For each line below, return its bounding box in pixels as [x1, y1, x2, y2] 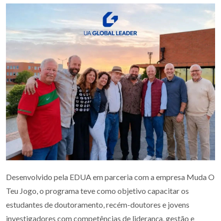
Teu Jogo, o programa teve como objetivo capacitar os [6, 186, 189, 196]
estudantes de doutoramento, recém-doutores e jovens [6, 200, 189, 210]
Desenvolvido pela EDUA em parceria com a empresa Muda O [6, 172, 215, 182]
